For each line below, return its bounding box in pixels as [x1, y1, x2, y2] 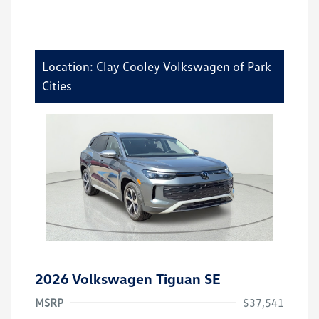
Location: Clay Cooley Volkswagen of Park [42, 58, 271, 74]
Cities [42, 78, 72, 93]
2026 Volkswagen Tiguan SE [35, 269, 221, 287]
